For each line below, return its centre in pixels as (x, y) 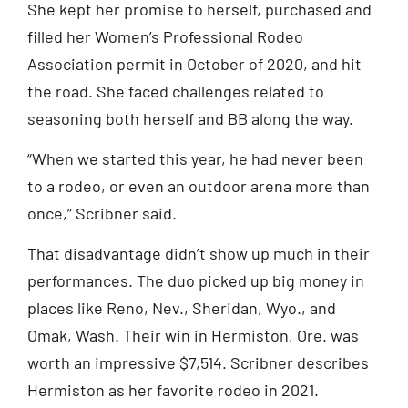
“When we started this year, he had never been (195, 158)
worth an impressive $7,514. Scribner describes (198, 363)
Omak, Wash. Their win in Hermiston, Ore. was (193, 336)
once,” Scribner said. (102, 213)
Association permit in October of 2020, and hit (194, 63)
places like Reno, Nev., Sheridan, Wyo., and (182, 308)
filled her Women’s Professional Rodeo (165, 36)
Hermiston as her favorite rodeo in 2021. (173, 390)
